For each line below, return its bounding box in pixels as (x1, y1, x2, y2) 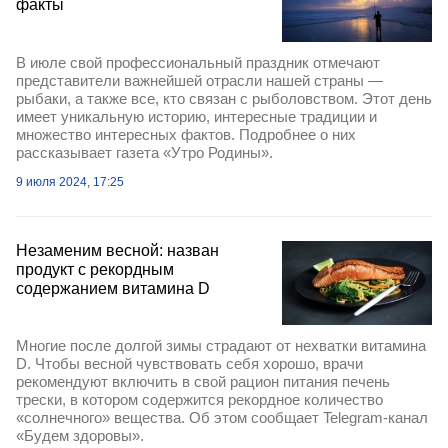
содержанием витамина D (16, 279, 210, 297)
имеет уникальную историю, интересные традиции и (16, 107, 377, 125)
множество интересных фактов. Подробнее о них (16, 125, 356, 143)
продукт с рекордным (16, 260, 174, 278)
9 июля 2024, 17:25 (16, 174, 124, 189)
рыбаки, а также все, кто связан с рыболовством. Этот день (16, 89, 432, 107)
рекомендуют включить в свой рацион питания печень (16, 373, 390, 391)
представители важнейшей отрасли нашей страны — (16, 71, 383, 89)
